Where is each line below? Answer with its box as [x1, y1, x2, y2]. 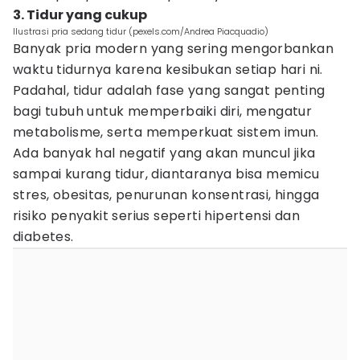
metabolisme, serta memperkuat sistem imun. [13, 123, 319, 141]
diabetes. [13, 227, 74, 246]
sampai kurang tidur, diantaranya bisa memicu [13, 165, 320, 183]
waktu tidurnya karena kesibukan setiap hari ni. [13, 60, 323, 79]
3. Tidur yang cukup [13, 6, 147, 24]
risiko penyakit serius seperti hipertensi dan [13, 207, 300, 225]
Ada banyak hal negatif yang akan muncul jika [13, 144, 316, 162]
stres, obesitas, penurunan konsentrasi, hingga [13, 186, 320, 204]
